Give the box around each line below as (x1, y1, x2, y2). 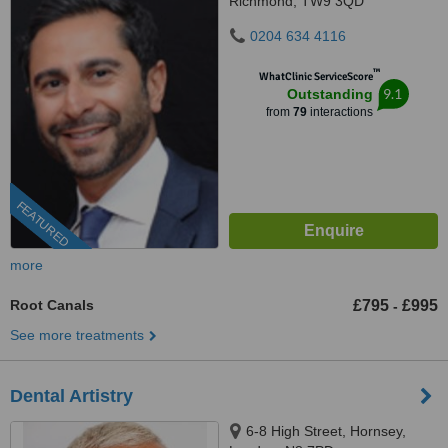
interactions (306, 105, 373, 119)
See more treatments (10, 327, 144, 343)
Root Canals (10, 297, 94, 313)
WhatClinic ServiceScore (258, 70, 373, 83)
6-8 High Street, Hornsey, (246, 423, 406, 439)
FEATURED (13, 198, 72, 251)
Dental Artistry (10, 386, 133, 406)
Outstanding (286, 86, 373, 102)
